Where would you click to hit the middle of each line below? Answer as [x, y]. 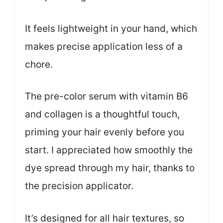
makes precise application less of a [104, 46]
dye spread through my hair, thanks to [110, 168]
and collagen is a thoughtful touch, [102, 114]
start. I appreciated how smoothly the [109, 150]
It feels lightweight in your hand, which [111, 28]
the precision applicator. [79, 186]
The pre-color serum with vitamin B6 [107, 97]
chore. [39, 64]
